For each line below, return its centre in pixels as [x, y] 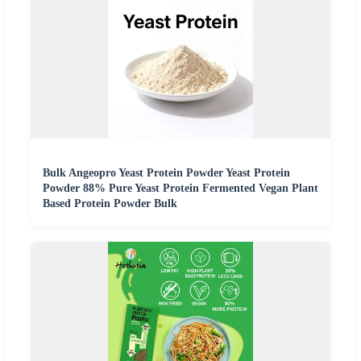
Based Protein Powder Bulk [110, 204]
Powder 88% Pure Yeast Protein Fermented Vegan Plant [180, 189]
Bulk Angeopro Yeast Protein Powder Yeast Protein [166, 173]
